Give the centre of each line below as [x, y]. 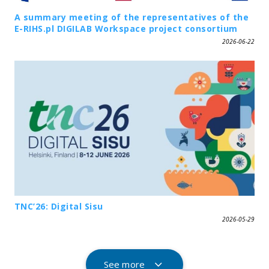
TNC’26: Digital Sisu [59, 206]
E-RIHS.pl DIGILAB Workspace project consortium [126, 29]
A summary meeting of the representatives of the [131, 17]
